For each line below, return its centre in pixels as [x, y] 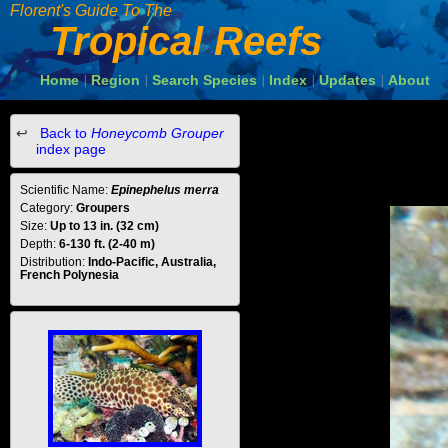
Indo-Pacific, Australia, [152, 262]
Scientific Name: [65, 190]
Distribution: [54, 262]
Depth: [39, 244]
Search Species [204, 80]
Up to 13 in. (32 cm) [104, 226]
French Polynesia [69, 275]
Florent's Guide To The [91, 10]
